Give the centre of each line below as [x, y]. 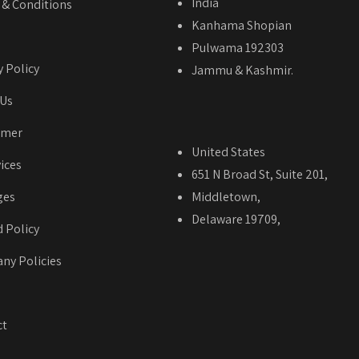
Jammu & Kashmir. [242, 70]
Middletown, [226, 197]
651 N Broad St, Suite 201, [260, 174]
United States [228, 152]
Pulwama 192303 [238, 48]
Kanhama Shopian [243, 25]
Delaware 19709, [236, 219]
